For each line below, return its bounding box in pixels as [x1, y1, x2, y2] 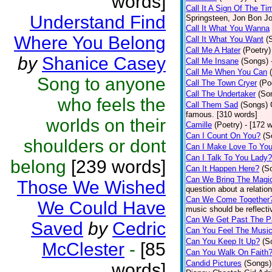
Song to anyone [37, 74, 166, 94]
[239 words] [66, 157, 166, 177]
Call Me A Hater [186, 46, 240, 55]
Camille [186, 120, 212, 129]
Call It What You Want [186, 35, 263, 44]
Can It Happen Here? [186, 164, 259, 173]
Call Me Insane [186, 56, 239, 66]
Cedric [112, 219, 166, 239]
